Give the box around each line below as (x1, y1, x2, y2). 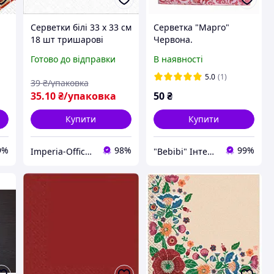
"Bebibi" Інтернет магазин (207, 145, 214, 157)
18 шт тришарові (30, 34, 103, 46)
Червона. (153, 34, 193, 46)
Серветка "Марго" (153, 21, 229, 34)
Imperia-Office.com (84, 145, 92, 157)
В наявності (153, 53, 203, 65)
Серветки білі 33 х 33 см (30, 21, 131, 34)
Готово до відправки (30, 53, 116, 65)
